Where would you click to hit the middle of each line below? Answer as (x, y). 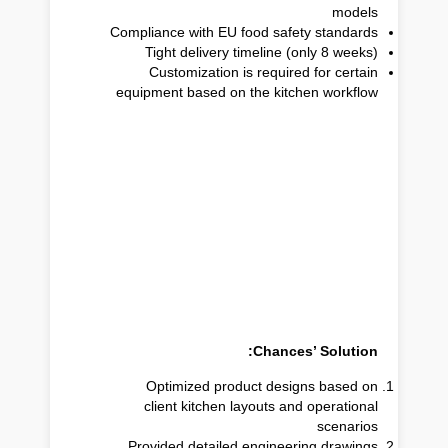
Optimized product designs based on (262, 385)
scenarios (347, 425)
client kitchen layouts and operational (261, 405)
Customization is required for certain (263, 71)
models (355, 11)
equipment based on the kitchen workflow (247, 91)
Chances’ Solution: (315, 350)
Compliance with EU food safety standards (244, 31)
